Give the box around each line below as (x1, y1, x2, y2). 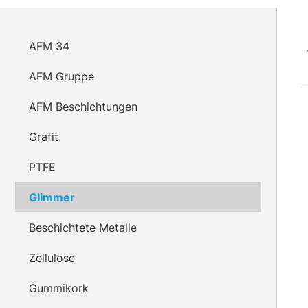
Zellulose (29, 251, 75, 265)
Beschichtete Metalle (29, 221, 137, 234)
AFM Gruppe (29, 69, 94, 83)
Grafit (29, 130, 58, 144)
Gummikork (29, 281, 89, 295)
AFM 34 (29, 39, 69, 53)
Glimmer (29, 190, 75, 204)
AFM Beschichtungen (29, 100, 137, 113)
